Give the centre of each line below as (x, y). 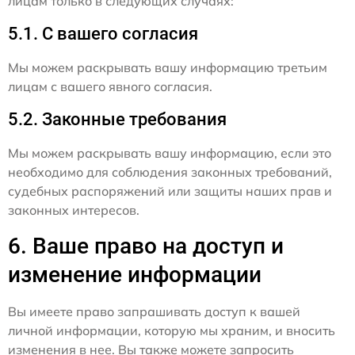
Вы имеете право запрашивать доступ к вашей (154, 312)
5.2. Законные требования (117, 120)
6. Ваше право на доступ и (146, 246)
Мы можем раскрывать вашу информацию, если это (170, 153)
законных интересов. (74, 210)
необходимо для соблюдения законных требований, (170, 172)
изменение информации (135, 275)
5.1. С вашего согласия (103, 34)
